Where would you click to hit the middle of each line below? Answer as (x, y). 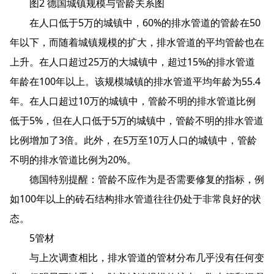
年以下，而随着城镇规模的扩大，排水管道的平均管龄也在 (137, 42)
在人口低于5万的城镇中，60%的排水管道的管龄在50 (135, 22)
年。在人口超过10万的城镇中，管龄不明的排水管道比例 (133, 101)
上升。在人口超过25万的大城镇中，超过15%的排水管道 (132, 61)
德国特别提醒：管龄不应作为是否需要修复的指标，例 (137, 179)
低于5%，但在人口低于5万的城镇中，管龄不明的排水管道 (137, 120)
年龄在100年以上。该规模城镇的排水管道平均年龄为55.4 (135, 81)
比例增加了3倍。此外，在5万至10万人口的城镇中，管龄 (133, 140)
